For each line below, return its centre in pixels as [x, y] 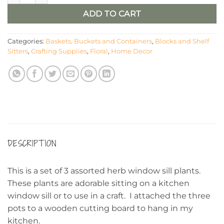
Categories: [26, 41]
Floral [99, 51]
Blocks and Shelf [182, 41]
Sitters [18, 51]
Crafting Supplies [59, 51]
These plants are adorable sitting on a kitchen [98, 183]
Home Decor [132, 51]
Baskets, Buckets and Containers [99, 41]
